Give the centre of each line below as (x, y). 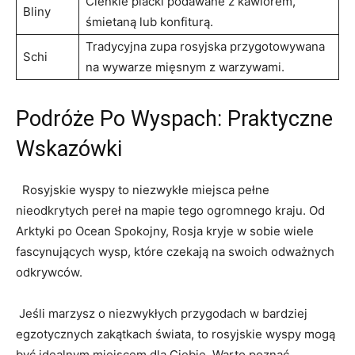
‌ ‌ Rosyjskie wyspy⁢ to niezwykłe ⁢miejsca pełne (143, 189)
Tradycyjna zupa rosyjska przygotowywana (205, 46)
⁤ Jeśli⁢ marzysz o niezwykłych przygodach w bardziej (162, 313)
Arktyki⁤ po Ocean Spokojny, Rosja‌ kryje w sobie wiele (165, 231)
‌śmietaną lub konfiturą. (149, 21)
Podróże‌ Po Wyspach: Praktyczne (174, 118)
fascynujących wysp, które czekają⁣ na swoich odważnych (175, 251)
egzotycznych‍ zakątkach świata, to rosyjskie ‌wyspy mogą (176, 334)
